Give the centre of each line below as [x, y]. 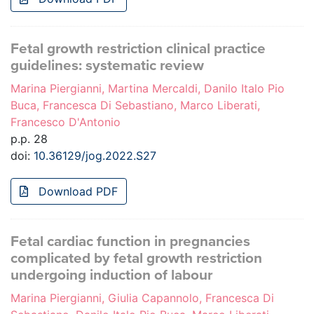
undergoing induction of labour [111, 275]
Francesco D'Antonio [66, 122]
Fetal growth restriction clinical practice [138, 49]
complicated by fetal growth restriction [136, 259]
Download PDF [76, 192]
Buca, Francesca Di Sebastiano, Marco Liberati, [135, 105]
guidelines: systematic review [107, 66]
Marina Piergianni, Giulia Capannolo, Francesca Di [142, 298]
